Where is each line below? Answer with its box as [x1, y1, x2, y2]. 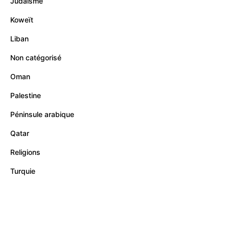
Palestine [10, 91, 41, 100]
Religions [10, 148, 40, 156]
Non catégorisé [10, 53, 61, 62]
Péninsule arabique [10, 110, 74, 119]
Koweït [10, 15, 33, 24]
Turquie [10, 167, 35, 175]
